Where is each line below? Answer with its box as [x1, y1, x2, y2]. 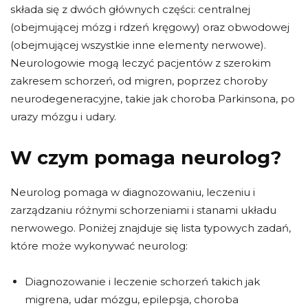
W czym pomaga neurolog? [10, 146, 281, 170]
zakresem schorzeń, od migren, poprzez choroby [10, 74, 267, 88]
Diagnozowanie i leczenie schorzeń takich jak [25, 275, 260, 289]
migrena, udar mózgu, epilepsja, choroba [25, 293, 239, 307]
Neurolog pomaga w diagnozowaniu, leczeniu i [10, 186, 255, 199]
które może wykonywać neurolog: [10, 239, 188, 253]
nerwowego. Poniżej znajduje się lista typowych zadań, [10, 221, 291, 235]
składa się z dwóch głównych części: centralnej [10, 3, 250, 16]
